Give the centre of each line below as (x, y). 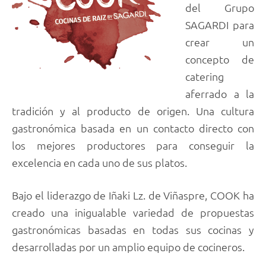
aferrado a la (220, 93)
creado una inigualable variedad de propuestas (133, 213)
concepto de (220, 59)
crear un (220, 42)
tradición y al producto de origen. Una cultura (133, 110)
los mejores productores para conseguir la (133, 145)
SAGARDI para (220, 24)
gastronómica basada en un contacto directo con (133, 128)
